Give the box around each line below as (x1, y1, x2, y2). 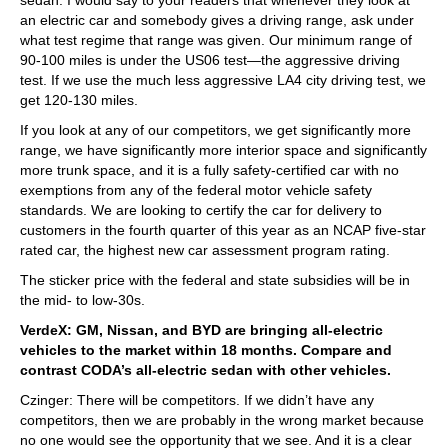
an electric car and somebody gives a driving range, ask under (20, 11, 414, 28)
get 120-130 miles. (20, 91, 138, 108)
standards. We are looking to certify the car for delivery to (20, 201, 382, 218)
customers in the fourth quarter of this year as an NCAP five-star (20, 221, 426, 238)
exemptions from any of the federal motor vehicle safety (20, 181, 372, 198)
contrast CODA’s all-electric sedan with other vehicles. (20, 361, 391, 378)
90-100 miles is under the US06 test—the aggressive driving (20, 51, 400, 68)
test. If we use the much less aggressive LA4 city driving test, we (20, 71, 426, 88)
